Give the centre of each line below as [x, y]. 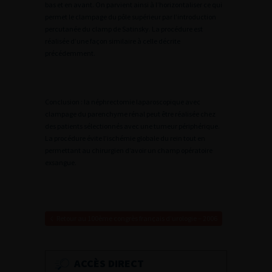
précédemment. [70, 53]
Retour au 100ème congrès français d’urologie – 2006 [137, 218]
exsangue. [61, 162]
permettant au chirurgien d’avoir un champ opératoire [129, 150]
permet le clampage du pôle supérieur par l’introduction [131, 17]
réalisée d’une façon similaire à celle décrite [113, 41]
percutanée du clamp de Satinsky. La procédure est [124, 29]
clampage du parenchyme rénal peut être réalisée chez [130, 114]
